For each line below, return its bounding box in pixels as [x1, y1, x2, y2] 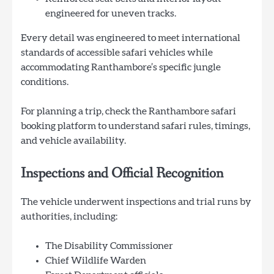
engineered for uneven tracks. [45, 8, 176, 18]
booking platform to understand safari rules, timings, [21, 120, 250, 131]
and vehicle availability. [21, 135, 126, 146]
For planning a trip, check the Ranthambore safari [21, 106, 236, 116]
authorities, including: [21, 212, 117, 222]
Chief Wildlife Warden [45, 256, 146, 266]
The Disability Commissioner [45, 241, 173, 251]
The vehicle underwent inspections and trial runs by [21, 197, 251, 207]
